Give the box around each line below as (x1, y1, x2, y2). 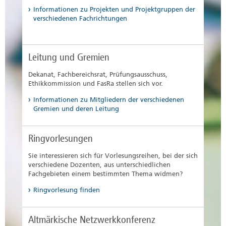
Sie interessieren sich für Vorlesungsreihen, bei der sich (28, 152, 198, 160)
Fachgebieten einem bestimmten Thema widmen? (28, 170, 183, 178)
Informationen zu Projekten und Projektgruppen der (33, 6, 195, 14)
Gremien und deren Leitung (33, 105, 119, 113)
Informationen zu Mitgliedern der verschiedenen (33, 96, 184, 104)
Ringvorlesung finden (33, 186, 100, 194)
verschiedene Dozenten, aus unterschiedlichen (28, 161, 171, 169)
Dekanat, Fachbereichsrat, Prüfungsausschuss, (28, 71, 167, 79)
